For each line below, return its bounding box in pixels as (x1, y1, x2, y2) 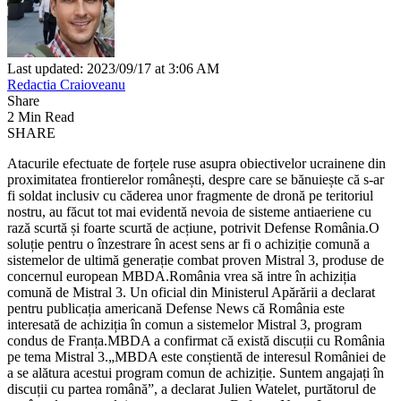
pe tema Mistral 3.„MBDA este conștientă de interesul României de (7, 348, 386, 364)
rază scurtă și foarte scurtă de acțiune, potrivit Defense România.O (7, 219, 380, 235)
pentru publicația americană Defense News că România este (7, 300, 345, 316)
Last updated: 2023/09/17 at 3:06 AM (7, 60, 219, 76)
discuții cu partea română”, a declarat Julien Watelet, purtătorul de (7, 380, 376, 397)
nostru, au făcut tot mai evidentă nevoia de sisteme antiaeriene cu (7, 203, 371, 219)
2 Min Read (7, 108, 74, 124)
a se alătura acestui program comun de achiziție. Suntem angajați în (7, 364, 384, 380)
